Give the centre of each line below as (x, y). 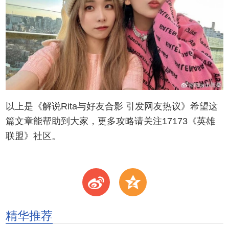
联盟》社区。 (33, 136)
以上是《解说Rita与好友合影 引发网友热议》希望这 (112, 107)
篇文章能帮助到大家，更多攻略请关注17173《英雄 (111, 121)
